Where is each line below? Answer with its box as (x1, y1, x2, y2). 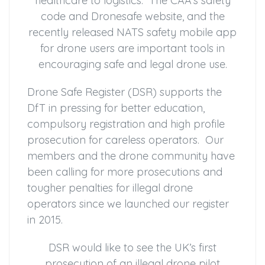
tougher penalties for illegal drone (27, 180, 193, 195)
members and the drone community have (27, 148, 235, 163)
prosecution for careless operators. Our (27, 132, 224, 147)
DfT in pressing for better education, (27, 101, 205, 115)
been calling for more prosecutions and (27, 164, 222, 179)
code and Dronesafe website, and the (40, 9, 225, 23)
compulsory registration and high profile (27, 117, 225, 131)
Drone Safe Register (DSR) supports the (27, 85, 222, 99)
